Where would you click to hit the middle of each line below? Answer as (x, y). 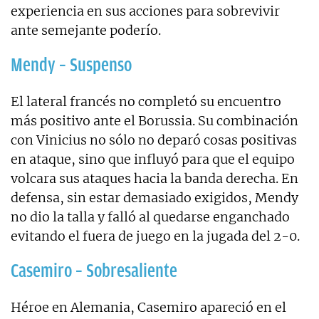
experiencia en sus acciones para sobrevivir (145, 11)
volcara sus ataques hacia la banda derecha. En (155, 178)
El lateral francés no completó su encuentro (146, 101)
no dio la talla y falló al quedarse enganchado (150, 216)
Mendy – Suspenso (71, 64)
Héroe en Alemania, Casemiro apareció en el (148, 307)
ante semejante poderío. (86, 30)
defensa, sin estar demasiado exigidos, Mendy (155, 197)
